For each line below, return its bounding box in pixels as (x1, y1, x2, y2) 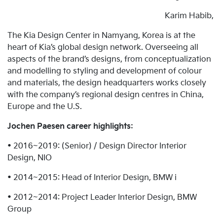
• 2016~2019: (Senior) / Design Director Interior (7, 142, 186, 151)
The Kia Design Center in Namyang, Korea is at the (7, 31, 195, 41)
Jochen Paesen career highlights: (7, 122, 133, 132)
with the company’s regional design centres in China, (7, 90, 204, 100)
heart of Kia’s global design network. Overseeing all (7, 43, 198, 53)
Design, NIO (7, 153, 52, 163)
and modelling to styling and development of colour (7, 67, 202, 76)
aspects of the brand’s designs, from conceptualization (7, 55, 211, 65)
